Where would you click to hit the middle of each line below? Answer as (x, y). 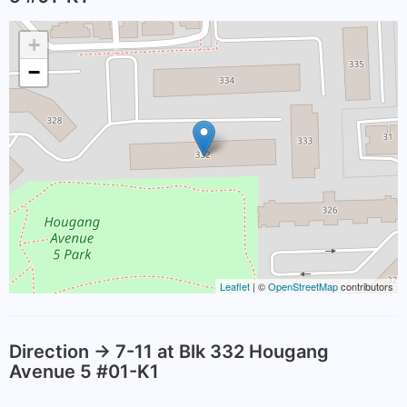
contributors (366, 286)
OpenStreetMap (303, 286)
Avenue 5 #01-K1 (84, 371)
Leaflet (235, 286)
